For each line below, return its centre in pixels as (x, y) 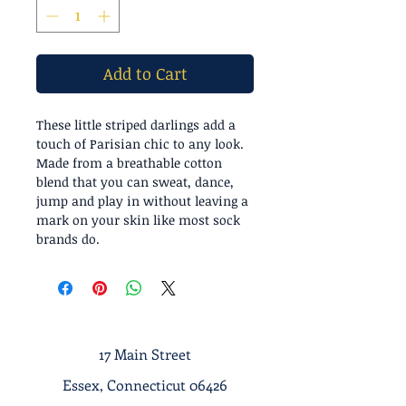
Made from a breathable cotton (129, 163)
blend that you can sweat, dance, (135, 182)
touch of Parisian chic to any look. (142, 144)
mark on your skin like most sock (138, 220)
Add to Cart (145, 73)
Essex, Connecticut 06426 (145, 385)
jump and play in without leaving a (142, 201)
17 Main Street (145, 354)
